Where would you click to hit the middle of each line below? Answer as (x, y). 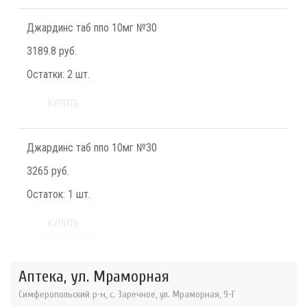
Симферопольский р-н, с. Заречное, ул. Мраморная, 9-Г (127, 295)
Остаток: (46, 195)
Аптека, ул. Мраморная (94, 277)
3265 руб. (48, 171)
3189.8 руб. (52, 51)
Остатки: (46, 75)
